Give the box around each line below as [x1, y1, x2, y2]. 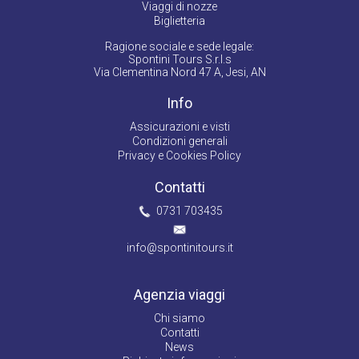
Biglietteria [154, 14, 205, 27]
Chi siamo [154, 311, 205, 325]
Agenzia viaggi [134, 285, 225, 303]
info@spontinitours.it [126, 240, 233, 254]
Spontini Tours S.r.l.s [127, 52, 232, 66]
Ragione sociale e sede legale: [105, 39, 254, 53]
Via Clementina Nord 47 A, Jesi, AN [93, 65, 266, 79]
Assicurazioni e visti [129, 119, 230, 133]
